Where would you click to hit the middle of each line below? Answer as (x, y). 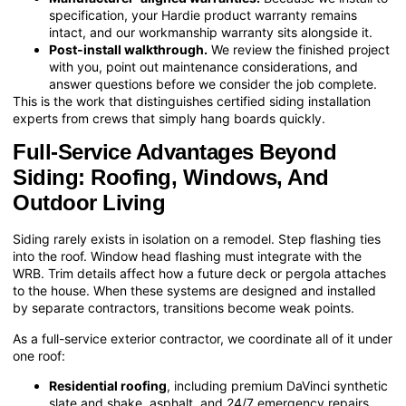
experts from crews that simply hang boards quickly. (169, 119)
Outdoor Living (89, 203)
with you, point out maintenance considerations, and (203, 67)
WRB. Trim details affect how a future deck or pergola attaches (199, 274)
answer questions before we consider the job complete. (213, 84)
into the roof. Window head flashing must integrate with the (187, 256)
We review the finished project (299, 50)
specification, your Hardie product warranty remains (203, 15)
